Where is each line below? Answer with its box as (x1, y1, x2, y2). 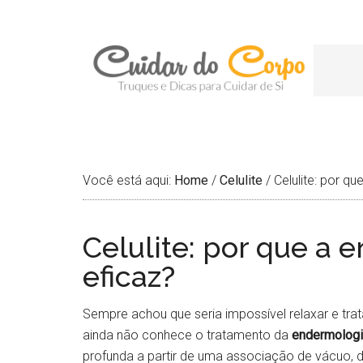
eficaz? (83, 259, 175, 293)
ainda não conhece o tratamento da (83, 327, 292, 343)
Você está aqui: (83, 173, 174, 188)
